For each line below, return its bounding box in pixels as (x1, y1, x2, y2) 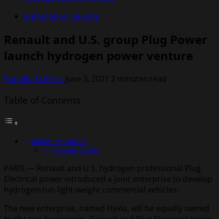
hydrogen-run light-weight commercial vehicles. (4, 184, 179, 196)
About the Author (30, 136, 88, 146)
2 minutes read (111, 73, 167, 84)
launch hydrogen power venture (4, 47, 193, 64)
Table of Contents (4, 93, 81, 107)
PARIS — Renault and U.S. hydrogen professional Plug (4, 163, 201, 174)
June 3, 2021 (65, 73, 111, 84)
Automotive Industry (23, 11, 99, 22)
